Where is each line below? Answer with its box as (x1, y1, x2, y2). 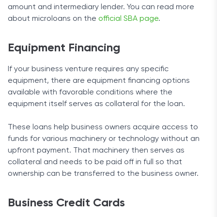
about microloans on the (8, 15, 98, 23)
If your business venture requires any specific (8, 65, 169, 73)
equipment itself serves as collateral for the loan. (8, 100, 185, 108)
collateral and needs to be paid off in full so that (8, 158, 182, 166)
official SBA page (98, 15, 158, 23)
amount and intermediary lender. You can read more (8, 3, 194, 11)
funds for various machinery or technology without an (8, 135, 200, 143)
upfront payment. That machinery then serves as (8, 147, 185, 155)
